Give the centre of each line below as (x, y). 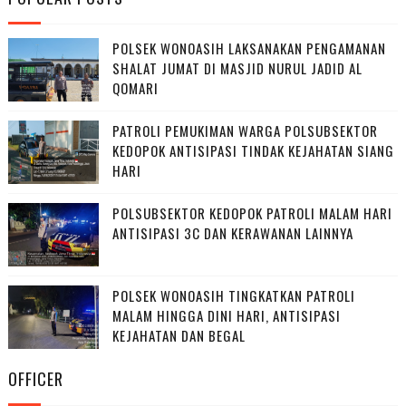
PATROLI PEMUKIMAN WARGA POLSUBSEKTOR (245, 131)
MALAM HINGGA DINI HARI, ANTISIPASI (226, 316)
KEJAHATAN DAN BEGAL (179, 336)
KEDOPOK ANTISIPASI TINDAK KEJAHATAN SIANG (253, 151)
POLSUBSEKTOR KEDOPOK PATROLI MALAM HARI (252, 213)
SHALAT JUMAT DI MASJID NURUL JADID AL (237, 68)
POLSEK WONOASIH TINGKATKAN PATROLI (233, 296)
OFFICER (35, 379)
